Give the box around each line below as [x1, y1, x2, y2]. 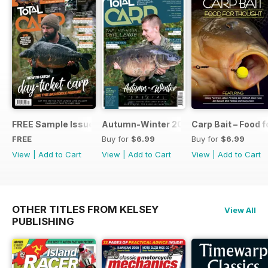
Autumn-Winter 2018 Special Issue [102, 118, 252, 129]
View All [224, 205, 256, 215]
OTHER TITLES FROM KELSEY [12, 203, 159, 215]
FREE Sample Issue [12, 118, 94, 129]
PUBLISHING [12, 215, 74, 227]
